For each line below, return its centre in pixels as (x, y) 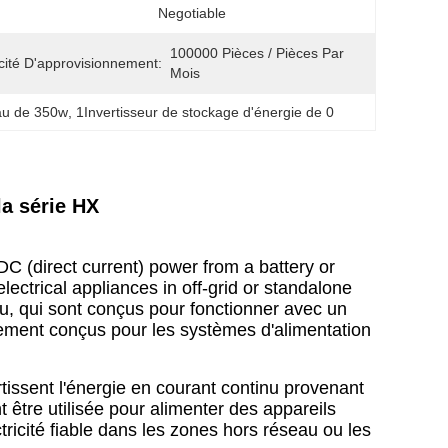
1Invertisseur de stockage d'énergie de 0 (205, 112)
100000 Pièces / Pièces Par (257, 53)
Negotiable (192, 13)
